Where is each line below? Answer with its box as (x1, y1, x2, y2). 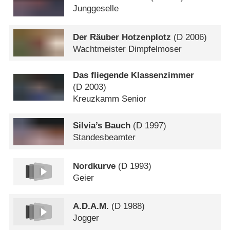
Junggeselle (73, 4, 119, 14)
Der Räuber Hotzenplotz (73, 32, 171, 42)
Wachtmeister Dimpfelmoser (73, 44, 182, 54)
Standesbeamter (73, 132, 136, 143)
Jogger (73, 213, 100, 223)
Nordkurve (73, 161, 116, 171)
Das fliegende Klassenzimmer (73, 70, 195, 81)
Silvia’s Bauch (73, 121, 131, 131)
